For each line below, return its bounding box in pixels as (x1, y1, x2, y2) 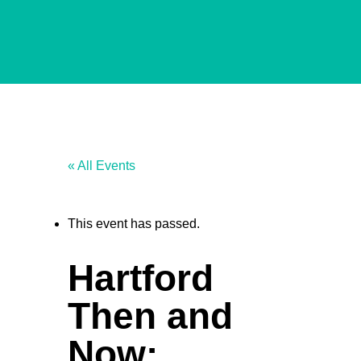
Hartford (68, 257, 214, 299)
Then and (68, 295, 233, 337)
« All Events (68, 159, 135, 172)
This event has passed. (68, 217, 200, 230)
